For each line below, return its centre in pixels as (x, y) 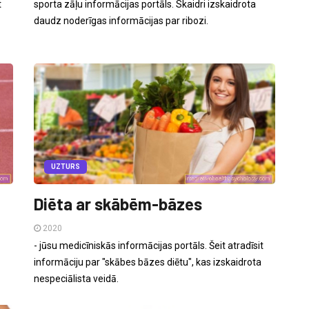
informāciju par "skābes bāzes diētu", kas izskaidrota (148, 262)
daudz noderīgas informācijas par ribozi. (121, 21)
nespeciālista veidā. (76, 279)
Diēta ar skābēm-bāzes (118, 204)
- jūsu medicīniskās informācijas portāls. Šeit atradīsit (149, 246)
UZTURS (66, 167)
